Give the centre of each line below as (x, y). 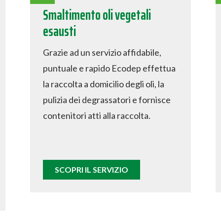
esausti (59, 31)
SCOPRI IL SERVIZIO (91, 169)
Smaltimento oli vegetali (97, 15)
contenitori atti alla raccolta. (96, 115)
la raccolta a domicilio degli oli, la (103, 84)
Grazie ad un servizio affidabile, (102, 52)
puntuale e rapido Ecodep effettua (109, 68)
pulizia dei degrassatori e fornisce (107, 99)
